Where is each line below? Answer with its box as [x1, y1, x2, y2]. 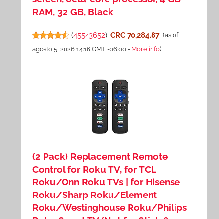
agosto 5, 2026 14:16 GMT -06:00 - [32, 45, 132, 53]
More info [131, 45, 160, 53]
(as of [162, 31, 178, 39]
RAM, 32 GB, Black [32, 6, 114, 18]
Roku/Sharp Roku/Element [32, 189, 157, 200]
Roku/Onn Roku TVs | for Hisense [32, 176, 180, 188]
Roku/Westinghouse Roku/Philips [32, 202, 187, 213]
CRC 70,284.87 [110, 30, 159, 40]
